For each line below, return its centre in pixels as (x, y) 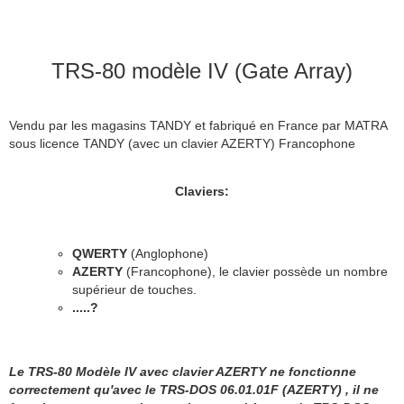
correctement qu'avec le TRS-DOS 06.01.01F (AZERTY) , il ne (194, 389)
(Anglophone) (170, 253)
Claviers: (202, 191)
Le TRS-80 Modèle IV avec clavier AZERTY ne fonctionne (183, 371)
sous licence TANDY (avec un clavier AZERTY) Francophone (182, 143)
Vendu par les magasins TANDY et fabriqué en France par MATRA (198, 125)
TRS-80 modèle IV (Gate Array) (202, 70)
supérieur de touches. (134, 289)
